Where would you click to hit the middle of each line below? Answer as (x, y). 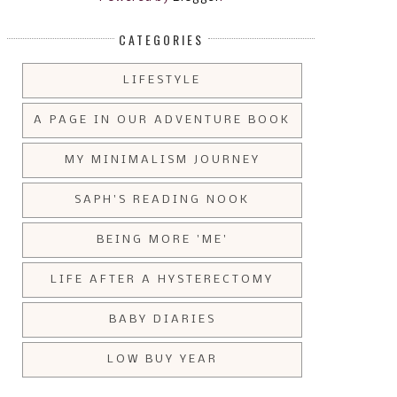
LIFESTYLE (162, 81)
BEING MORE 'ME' (162, 240)
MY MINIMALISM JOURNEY (162, 160)
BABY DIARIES (162, 320)
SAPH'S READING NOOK (162, 200)
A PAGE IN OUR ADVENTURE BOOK (162, 121)
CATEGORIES (161, 40)
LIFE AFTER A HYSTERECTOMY (162, 280)
